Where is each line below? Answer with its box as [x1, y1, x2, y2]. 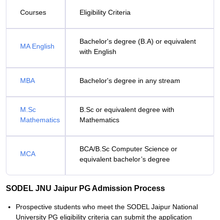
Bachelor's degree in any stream [80, 77, 180, 84]
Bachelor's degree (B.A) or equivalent [80, 37, 196, 45]
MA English [20, 42, 55, 50]
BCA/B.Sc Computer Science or [80, 145, 177, 153]
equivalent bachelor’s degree [80, 155, 170, 163]
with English [80, 48, 116, 55]
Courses [20, 8, 46, 16]
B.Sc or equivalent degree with [80, 106, 174, 113]
